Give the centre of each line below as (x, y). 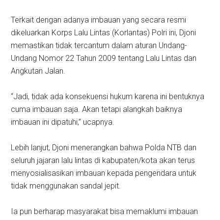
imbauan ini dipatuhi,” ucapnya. (63, 122)
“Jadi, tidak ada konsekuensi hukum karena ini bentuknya (108, 97)
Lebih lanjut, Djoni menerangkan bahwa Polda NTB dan (104, 148)
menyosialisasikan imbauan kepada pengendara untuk (104, 173)
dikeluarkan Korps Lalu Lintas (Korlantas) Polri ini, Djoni (104, 33)
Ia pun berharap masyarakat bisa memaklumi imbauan (105, 212)
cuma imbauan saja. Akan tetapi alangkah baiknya (97, 110)
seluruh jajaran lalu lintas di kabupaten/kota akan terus (103, 161)
